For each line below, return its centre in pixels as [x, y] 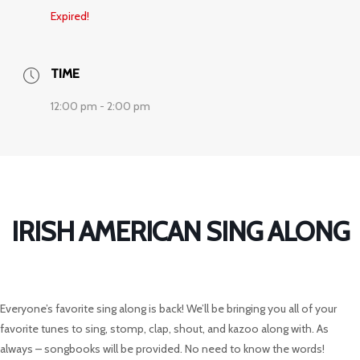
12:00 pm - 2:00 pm [100, 106]
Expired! [70, 16]
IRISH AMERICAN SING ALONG [180, 232]
